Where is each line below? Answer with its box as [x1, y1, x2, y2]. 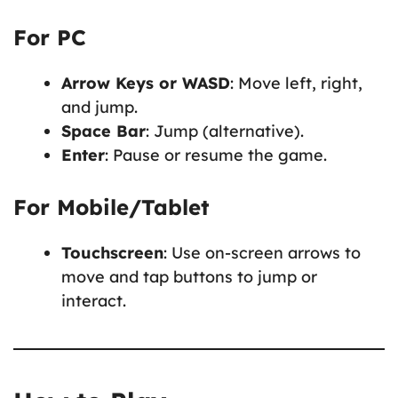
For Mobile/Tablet [13, 194, 210, 221]
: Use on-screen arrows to [163, 243, 361, 264]
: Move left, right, [230, 73, 362, 94]
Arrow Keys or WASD [61, 73, 230, 94]
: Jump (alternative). [146, 121, 304, 142]
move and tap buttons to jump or [61, 267, 317, 288]
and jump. [61, 97, 138, 118]
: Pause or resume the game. [105, 145, 327, 166]
